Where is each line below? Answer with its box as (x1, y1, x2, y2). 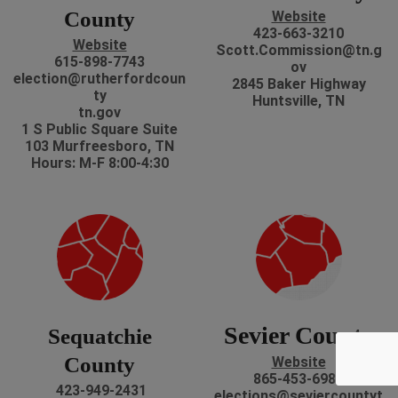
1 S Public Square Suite (21, 121, 178, 139)
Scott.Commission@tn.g (215, 42, 382, 60)
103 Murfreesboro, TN (25, 138, 174, 155)
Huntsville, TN (252, 92, 345, 110)
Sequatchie (47, 324, 152, 349)
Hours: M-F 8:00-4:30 (30, 155, 169, 172)
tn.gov (78, 104, 121, 122)
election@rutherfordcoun (13, 70, 186, 88)
